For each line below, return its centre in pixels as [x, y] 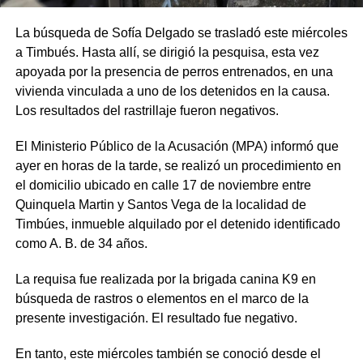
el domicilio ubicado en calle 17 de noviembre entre [163, 185]
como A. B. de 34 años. [81, 243]
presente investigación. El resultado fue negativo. [156, 318]
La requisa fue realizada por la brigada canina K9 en [165, 279]
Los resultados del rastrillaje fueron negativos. [147, 110]
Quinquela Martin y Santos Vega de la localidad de [160, 204]
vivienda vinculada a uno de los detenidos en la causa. [172, 91]
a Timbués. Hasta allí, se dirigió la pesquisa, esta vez [167, 52]
